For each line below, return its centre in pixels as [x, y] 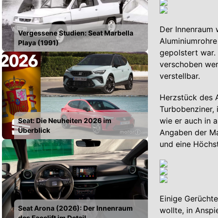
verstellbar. [180, 76]
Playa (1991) [38, 42]
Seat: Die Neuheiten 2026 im [65, 120]
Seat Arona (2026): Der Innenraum [75, 208]
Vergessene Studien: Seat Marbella [76, 33]
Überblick [34, 130]
